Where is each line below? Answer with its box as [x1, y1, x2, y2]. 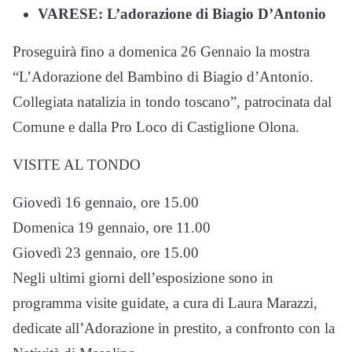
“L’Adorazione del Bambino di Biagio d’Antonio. [13, 68, 313, 85]
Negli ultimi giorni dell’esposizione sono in [13, 269, 273, 286]
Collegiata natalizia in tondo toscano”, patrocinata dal [13, 93, 332, 110]
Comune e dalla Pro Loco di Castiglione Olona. [13, 119, 299, 135]
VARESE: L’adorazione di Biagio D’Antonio [38, 5, 326, 22]
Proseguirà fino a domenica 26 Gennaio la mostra [13, 43, 310, 60]
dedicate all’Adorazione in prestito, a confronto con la [13, 320, 335, 336]
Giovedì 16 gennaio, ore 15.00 [13, 194, 199, 211]
